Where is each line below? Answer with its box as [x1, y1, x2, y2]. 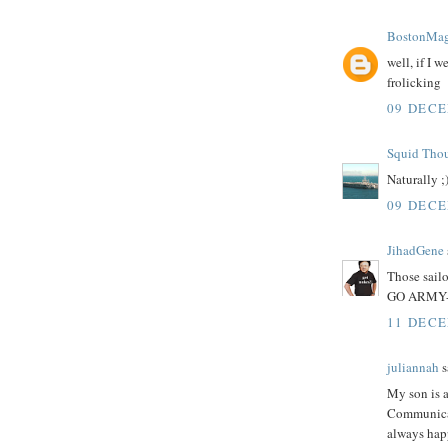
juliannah [387, 357, 439, 376]
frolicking [387, 73, 441, 92]
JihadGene [387, 240, 444, 259]
